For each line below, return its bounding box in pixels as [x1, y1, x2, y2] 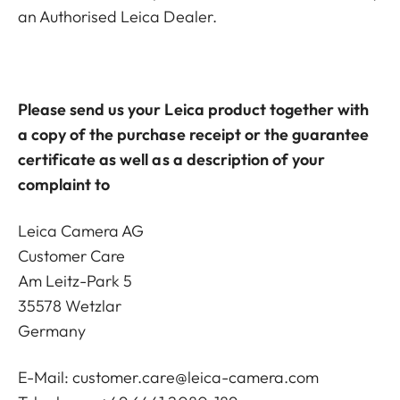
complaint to [18, 174, 111, 195]
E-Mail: [18, 367, 73, 387]
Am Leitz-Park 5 [18, 271, 133, 291]
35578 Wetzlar [18, 296, 122, 316]
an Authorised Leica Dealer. [18, 6, 217, 27]
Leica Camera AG [18, 221, 145, 241]
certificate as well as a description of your [18, 149, 326, 170]
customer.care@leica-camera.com [72, 367, 319, 387]
